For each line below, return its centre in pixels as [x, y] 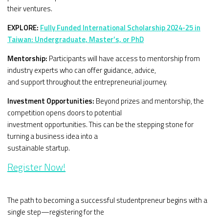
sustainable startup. [39, 148]
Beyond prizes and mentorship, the [149, 101]
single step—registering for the [56, 212]
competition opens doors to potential [65, 113]
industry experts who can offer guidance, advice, [82, 70]
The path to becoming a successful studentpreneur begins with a [107, 200]
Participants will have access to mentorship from [124, 59]
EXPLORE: [24, 28]
